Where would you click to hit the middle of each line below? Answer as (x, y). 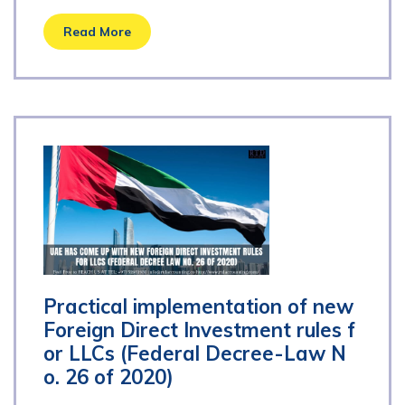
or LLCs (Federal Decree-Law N (195, 353)
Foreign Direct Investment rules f (199, 330)
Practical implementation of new (198, 306)
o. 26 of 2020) (108, 377)
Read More (97, 32)
